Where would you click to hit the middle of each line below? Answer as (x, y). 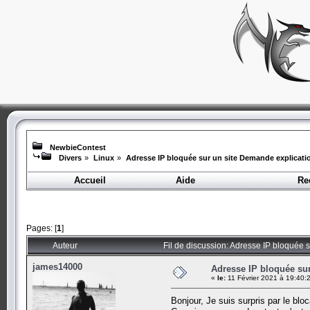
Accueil (90, 180)
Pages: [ (42, 228)
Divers (70, 158)
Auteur (65, 245)
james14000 (57, 266)
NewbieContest (78, 147)
